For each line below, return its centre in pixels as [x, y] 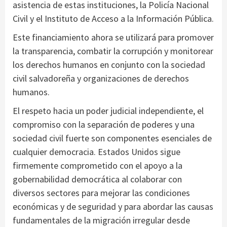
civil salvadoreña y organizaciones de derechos [101, 78]
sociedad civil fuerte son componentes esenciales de [112, 138]
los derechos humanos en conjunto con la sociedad [109, 64]
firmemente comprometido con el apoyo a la [98, 165]
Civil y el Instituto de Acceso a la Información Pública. [113, 18]
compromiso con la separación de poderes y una [104, 124]
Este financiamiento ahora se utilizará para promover [113, 37]
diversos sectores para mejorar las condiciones [101, 193]
